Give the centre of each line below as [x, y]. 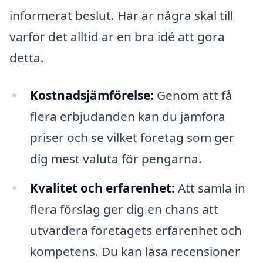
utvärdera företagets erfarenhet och [136, 230]
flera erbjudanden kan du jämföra [127, 116]
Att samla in [210, 188]
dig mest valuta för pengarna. [116, 158]
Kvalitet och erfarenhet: [102, 188]
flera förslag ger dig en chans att [124, 209]
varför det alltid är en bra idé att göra [117, 36]
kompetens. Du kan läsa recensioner [135, 251]
